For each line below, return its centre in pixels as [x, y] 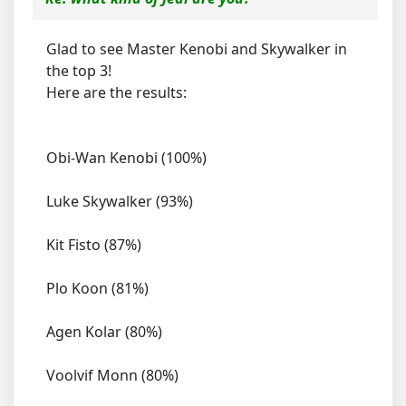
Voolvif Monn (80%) [112, 376]
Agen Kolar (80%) [104, 332]
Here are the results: [116, 93]
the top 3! [79, 71]
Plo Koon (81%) [97, 289]
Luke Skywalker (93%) [120, 202]
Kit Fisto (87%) [94, 245]
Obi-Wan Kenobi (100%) [126, 158]
